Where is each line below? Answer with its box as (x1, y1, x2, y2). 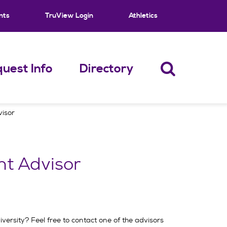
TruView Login (45, 11, 93, 20)
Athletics (129, 11, 158, 20)
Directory (80, 61, 134, 77)
